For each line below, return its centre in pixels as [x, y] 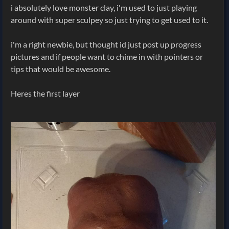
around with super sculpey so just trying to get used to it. [110, 19]
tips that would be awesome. [61, 68]
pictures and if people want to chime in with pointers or [107, 56]
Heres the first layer [45, 93]
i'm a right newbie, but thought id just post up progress [106, 44]
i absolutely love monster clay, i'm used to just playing [104, 7]
